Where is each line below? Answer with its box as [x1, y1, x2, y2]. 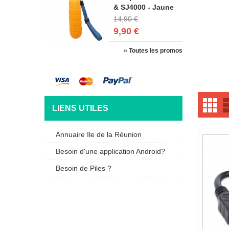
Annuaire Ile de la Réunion [56, 130, 142, 139]
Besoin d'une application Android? [56, 147, 165, 156]
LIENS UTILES [52, 104, 108, 113]
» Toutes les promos [124, 47, 182, 54]
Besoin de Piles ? [56, 164, 111, 173]
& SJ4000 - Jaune [113, 3, 174, 11]
